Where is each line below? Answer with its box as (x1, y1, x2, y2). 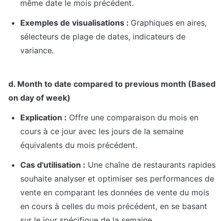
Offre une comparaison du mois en (67, 112, 198, 123)
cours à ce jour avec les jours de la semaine (20, 126, 184, 137)
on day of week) (8, 93, 71, 103)
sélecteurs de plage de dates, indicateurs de (20, 32, 185, 42)
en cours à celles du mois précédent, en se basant (20, 201, 207, 212)
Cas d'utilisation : (20, 160, 85, 170)
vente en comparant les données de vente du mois (20, 187, 209, 198)
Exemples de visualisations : (20, 18, 131, 28)
